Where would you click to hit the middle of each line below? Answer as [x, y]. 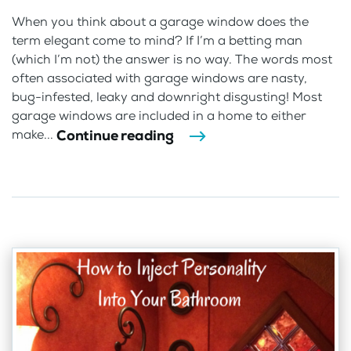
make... [34, 135]
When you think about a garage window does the [160, 21]
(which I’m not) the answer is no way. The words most [172, 59]
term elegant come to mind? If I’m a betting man [157, 40]
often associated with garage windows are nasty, [159, 78]
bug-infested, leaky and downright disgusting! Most [167, 96]
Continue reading [115, 135]
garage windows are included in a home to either [159, 115]
